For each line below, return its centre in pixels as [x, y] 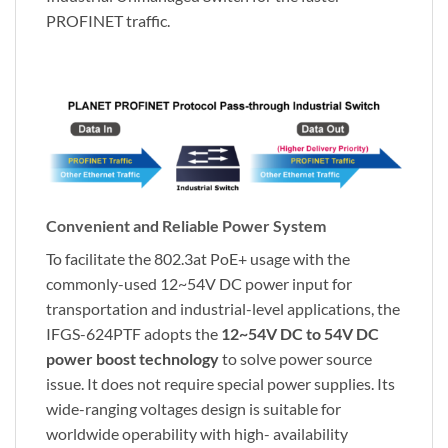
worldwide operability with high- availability [197, 433]
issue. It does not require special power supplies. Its [220, 383]
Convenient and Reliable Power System [186, 225]
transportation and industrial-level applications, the [223, 308]
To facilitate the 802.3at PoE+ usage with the [198, 258]
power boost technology [132, 358]
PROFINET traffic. [108, 21]
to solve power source [295, 358]
